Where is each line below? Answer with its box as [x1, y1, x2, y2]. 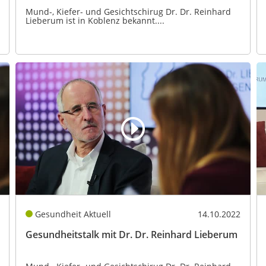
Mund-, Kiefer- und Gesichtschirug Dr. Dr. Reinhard [25, 6, 231, 18]
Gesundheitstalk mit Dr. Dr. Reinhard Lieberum [25, 227, 237, 241]
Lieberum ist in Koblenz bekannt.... [25, 15, 164, 27]
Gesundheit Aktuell [35, 208, 112, 220]
